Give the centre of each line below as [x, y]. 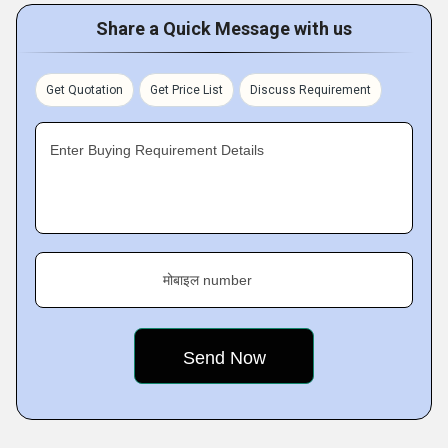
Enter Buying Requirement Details [157, 150]
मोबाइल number [207, 280]
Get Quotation [84, 90]
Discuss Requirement [310, 90]
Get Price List [186, 90]
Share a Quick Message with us [224, 28]
